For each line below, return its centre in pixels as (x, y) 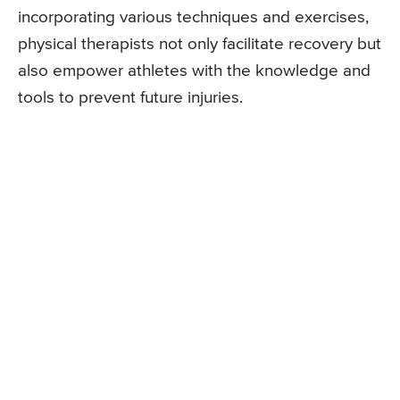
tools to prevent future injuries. (130, 98)
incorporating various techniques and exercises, (193, 18)
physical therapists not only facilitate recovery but (200, 45)
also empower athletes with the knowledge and (194, 71)
